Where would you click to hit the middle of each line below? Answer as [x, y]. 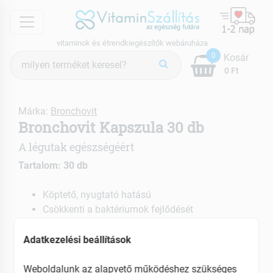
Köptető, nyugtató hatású [97, 194]
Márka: [34, 111]
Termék [25, 57]
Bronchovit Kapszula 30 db [111, 127]
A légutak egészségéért [76, 147]
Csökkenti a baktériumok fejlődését [118, 209]
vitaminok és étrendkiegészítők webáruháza [132, 43]
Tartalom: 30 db [53, 165]
